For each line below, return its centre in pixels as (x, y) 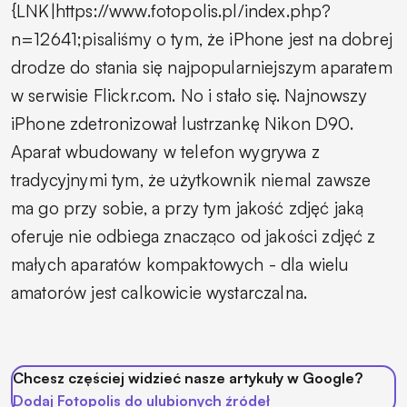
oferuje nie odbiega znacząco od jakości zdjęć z (194, 237)
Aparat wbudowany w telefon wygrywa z (165, 152)
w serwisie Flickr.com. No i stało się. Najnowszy (189, 96)
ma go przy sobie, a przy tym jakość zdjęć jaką (188, 208)
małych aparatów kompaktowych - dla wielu (180, 265)
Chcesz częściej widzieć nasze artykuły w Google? (188, 378)
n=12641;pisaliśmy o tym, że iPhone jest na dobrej (202, 40)
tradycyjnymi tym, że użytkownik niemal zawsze (191, 180)
